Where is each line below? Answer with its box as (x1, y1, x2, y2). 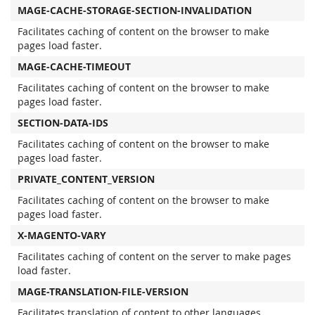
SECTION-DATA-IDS (18, 116, 108, 129)
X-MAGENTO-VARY (18, 229, 106, 242)
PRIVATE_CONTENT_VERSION (18, 172, 155, 186)
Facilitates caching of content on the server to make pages (18, 250, 291, 263)
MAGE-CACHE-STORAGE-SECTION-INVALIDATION (18, 4, 252, 17)
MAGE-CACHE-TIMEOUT (18, 60, 131, 73)
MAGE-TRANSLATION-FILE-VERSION (18, 285, 188, 298)
